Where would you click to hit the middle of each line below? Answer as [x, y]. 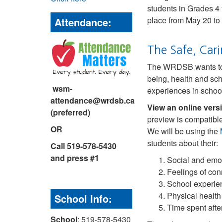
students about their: [183, 143]
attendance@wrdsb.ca [93, 101]
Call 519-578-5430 [83, 146]
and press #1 [76, 158]
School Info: [83, 199]
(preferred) [70, 112]
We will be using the [184, 131]
